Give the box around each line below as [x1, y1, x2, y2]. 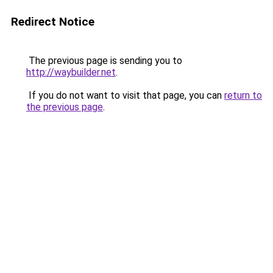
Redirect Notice [11, 15, 94, 29]
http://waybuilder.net [26, 66, 116, 78]
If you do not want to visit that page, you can [26, 90, 224, 101]
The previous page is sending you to [26, 55, 182, 66]
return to [224, 90, 262, 101]
